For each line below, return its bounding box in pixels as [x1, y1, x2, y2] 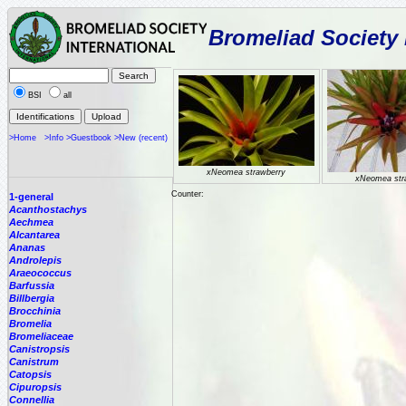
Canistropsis [9, 343, 70, 354]
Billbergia [9, 293, 54, 304]
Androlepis [9, 255, 62, 266]
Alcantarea [9, 229, 60, 240]
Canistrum [9, 356, 59, 367]
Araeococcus [9, 267, 72, 278]
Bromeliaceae [9, 331, 73, 342]
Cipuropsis [9, 382, 62, 392]
